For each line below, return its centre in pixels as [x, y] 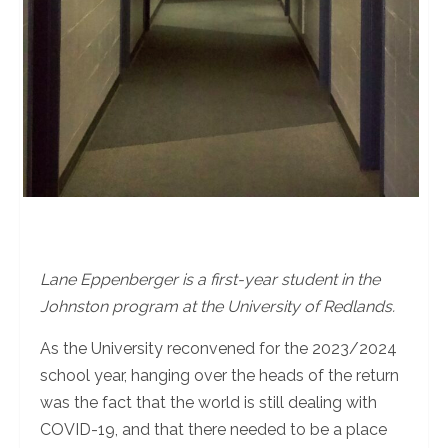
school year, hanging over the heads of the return [219, 375]
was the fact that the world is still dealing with [208, 402]
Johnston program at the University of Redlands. [217, 306]
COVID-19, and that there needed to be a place [213, 429]
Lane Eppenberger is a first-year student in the [210, 279]
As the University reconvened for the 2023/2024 [218, 348]
